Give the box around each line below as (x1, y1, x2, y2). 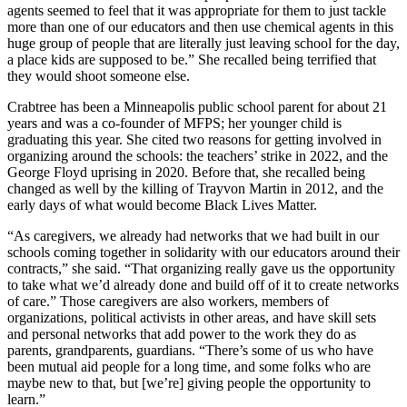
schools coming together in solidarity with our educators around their (7, 243, 400, 260)
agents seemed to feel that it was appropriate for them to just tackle (7, 2, 386, 18)
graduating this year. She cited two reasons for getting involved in (7, 131, 382, 147)
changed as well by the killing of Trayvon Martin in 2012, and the (7, 180, 383, 196)
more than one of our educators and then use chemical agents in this (7, 18, 393, 35)
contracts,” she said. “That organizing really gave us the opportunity (7, 260, 395, 276)
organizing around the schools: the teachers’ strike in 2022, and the (7, 147, 388, 164)
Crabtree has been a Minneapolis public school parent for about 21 (7, 98, 387, 114)
